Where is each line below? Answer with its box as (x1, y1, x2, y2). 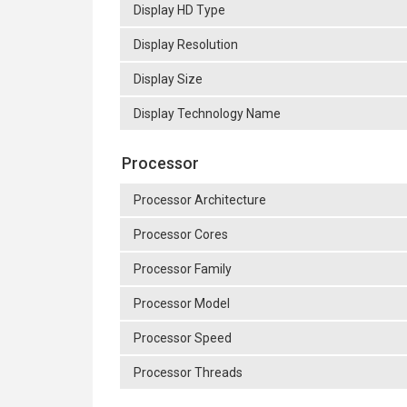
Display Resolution (134, 37, 238, 52)
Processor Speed (134, 331, 232, 345)
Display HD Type (134, 3, 225, 17)
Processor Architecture (134, 193, 266, 207)
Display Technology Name (134, 106, 281, 121)
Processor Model (134, 296, 230, 311)
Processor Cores (134, 227, 228, 242)
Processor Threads (134, 365, 243, 380)
